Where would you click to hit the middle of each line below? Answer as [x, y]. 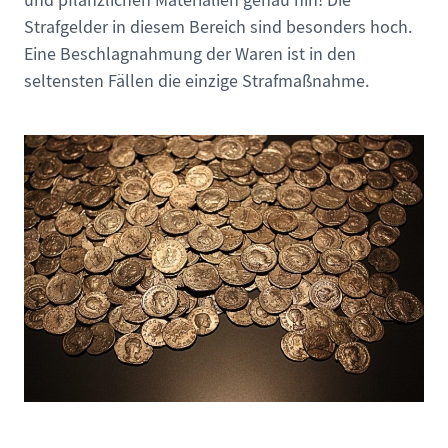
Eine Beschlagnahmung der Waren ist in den [190, 55]
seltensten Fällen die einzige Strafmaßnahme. [196, 82]
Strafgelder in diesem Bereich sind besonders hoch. [218, 28]
